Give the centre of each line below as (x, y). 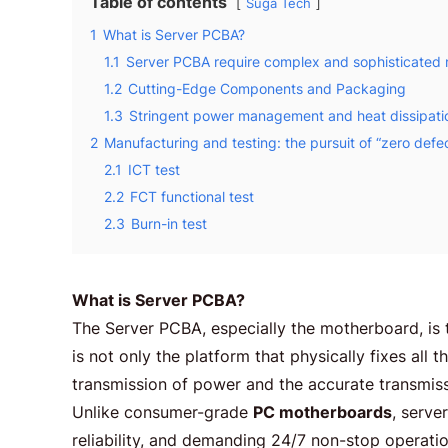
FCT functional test (192, 196)
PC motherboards (322, 412)
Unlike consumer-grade (162, 412)
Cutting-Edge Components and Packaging (267, 88)
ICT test (154, 169)
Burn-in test (169, 223)
